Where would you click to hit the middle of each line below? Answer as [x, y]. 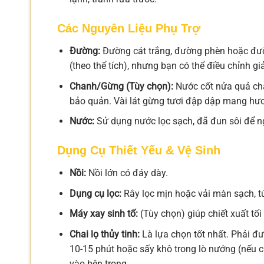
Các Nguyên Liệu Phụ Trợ [129, 28]
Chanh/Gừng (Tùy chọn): [121, 86]
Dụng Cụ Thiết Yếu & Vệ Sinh [139, 150]
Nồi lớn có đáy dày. [127, 173]
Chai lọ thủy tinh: [104, 234]
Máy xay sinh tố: [103, 214]
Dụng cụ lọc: [95, 193]
